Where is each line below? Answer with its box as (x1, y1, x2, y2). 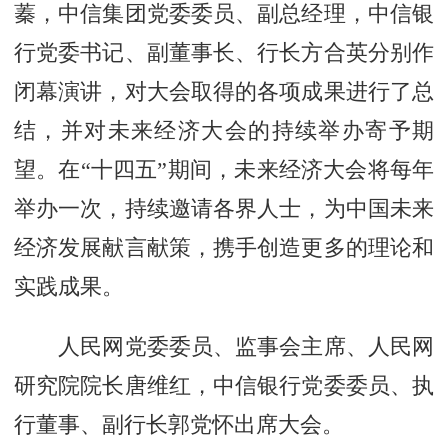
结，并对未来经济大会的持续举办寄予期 (14, 117, 434, 143)
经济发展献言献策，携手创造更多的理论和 (14, 234, 434, 260)
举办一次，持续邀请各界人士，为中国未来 (14, 195, 434, 221)
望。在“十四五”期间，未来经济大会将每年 (14, 156, 434, 182)
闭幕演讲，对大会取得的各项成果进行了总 (14, 78, 434, 104)
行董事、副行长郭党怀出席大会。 (14, 411, 344, 437)
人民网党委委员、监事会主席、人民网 (14, 333, 434, 359)
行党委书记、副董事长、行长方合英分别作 (14, 39, 434, 65)
